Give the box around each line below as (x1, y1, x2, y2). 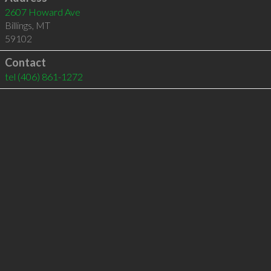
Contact (4, 56, 46, 69)
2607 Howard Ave (4, 6, 80, 18)
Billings (4, 19, 32, 31)
